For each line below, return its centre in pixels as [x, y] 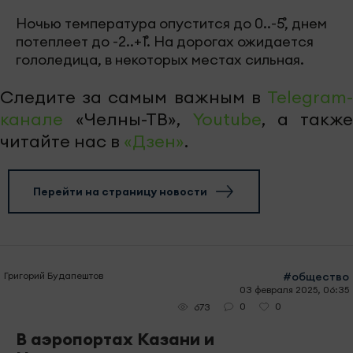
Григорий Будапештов [54, 276]
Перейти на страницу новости [120, 192]
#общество [316, 277]
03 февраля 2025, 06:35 [294, 290]
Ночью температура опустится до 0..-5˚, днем [171, 24]
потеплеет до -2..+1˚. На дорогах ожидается [165, 42]
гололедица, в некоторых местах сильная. [162, 60]
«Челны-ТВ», [128, 119]
